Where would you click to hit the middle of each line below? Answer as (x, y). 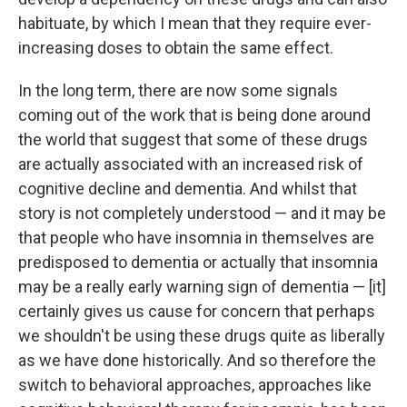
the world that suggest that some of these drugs (193, 139)
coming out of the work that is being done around (194, 115)
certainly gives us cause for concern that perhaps (197, 311)
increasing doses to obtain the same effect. (176, 48)
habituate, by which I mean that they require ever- (195, 23)
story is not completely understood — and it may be (202, 213)
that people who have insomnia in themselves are (196, 238)
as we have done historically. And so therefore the (197, 360)
